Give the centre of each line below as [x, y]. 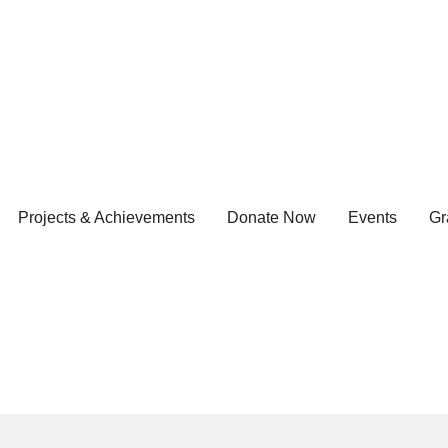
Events [372, 217]
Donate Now [271, 217]
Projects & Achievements [106, 217]
